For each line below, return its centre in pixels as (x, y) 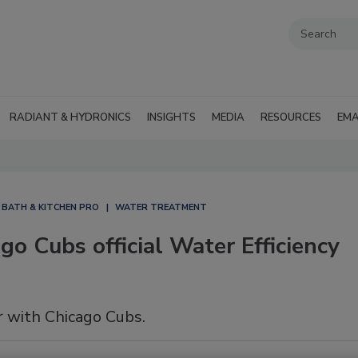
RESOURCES (291, 117)
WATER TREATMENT (161, 207)
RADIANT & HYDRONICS (70, 117)
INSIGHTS (171, 117)
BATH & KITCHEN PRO (50, 207)
